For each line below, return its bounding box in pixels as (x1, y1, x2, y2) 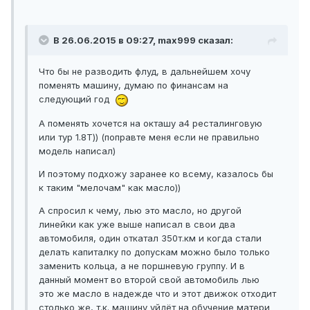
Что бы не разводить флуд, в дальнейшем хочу (39, 66, 250, 77)
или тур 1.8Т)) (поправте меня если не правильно (39, 131, 259, 143)
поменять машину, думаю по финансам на (39, 80, 228, 91)
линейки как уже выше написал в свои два (39, 218, 235, 230)
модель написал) (39, 145, 116, 156)
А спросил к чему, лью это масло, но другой (39, 204, 241, 216)
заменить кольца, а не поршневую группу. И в (39, 259, 245, 271)
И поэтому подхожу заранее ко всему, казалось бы (39, 167, 273, 179)
